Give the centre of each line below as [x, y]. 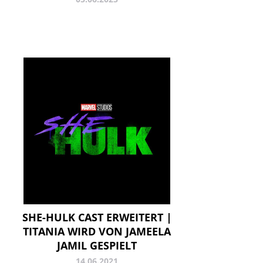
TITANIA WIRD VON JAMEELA [97, 231]
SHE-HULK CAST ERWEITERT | [97, 217]
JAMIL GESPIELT [97, 245]
